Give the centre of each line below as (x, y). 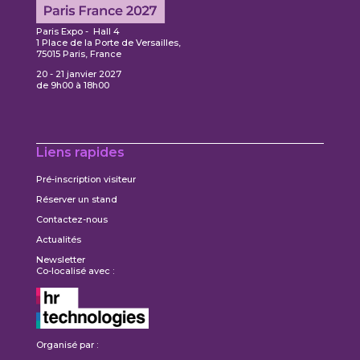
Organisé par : (67, 345)
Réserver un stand (76, 199)
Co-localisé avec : (75, 270)
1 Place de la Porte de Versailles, (108, 42)
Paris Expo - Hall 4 (78, 31)
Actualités (58, 239)
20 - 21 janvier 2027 (78, 74)
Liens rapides (80, 152)
